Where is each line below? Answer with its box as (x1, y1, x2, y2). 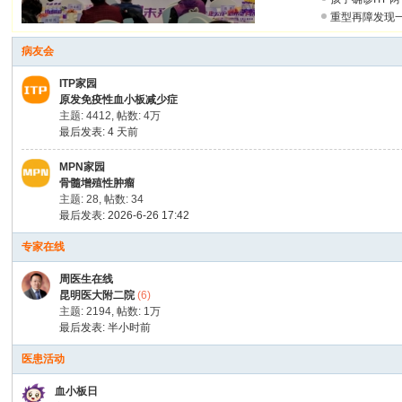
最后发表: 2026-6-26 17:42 (59, 209, 190, 222)
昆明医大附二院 (59, 289, 135, 301)
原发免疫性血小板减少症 (59, 93, 179, 106)
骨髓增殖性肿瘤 (59, 177, 135, 189)
